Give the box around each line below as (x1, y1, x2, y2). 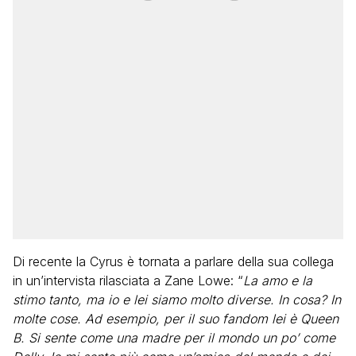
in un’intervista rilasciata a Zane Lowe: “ (13, 273, 243, 288)
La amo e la (243, 273, 312, 288)
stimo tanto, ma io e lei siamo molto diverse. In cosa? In (13, 292, 341, 308)
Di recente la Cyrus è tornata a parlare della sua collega (13, 253, 334, 269)
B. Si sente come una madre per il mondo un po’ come (13, 330, 335, 346)
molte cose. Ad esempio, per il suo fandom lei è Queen (13, 311, 339, 327)
